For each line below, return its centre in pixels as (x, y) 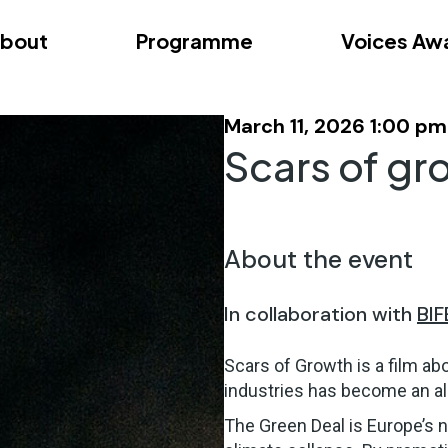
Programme (194, 40)
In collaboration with (320, 314)
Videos (172, 98)
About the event (318, 259)
